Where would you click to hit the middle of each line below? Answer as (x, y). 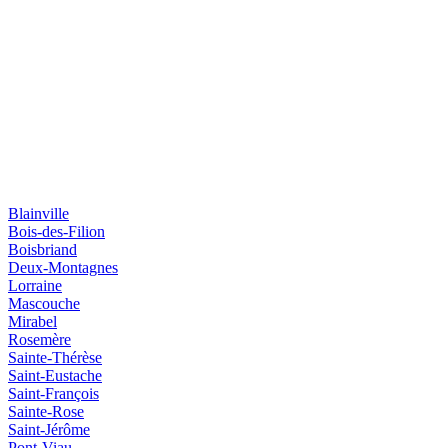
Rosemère (39, 339)
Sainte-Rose (46, 411)
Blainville (38, 213)
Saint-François (53, 393)
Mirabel (32, 321)
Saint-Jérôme (49, 429)
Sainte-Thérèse (55, 357)
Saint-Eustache (55, 375)
